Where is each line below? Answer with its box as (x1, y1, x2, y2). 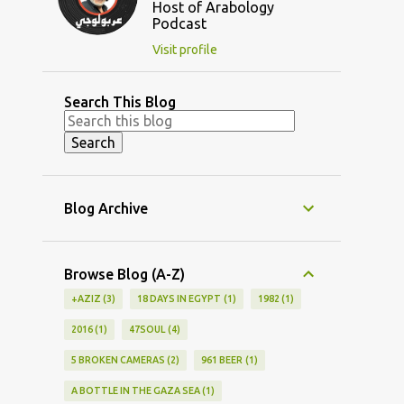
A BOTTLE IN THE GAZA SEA (70, 385, 200, 397)
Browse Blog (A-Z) (63, 266, 185, 283)
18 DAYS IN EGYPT (137, 293, 222, 305)
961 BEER (201, 354, 243, 366)
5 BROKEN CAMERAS (70, 354, 165, 366)
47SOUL (129, 324, 166, 335)
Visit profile (151, 42, 217, 58)
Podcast (151, 15, 207, 32)
